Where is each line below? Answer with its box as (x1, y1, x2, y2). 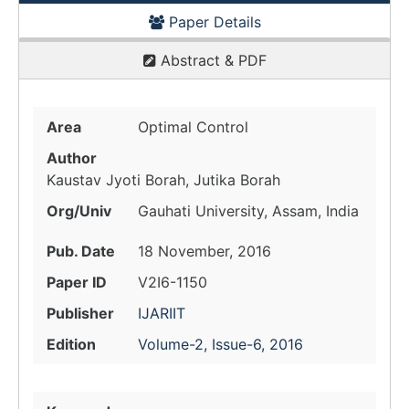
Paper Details (163, 13, 261, 31)
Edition (47, 335, 96, 353)
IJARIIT (138, 304, 185, 322)
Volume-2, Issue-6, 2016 (138, 335, 303, 353)
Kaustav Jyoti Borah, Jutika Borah (47, 171, 280, 189)
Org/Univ (47, 202, 111, 220)
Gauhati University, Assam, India (138, 202, 359, 220)
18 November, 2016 (138, 242, 271, 260)
